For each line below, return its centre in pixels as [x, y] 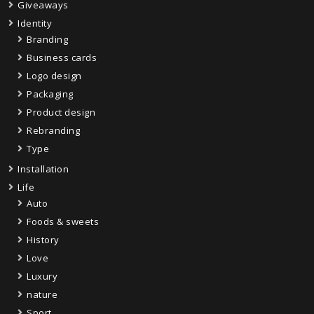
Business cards [62, 57]
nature [42, 294]
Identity [35, 23]
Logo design [54, 76]
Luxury [42, 276]
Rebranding [53, 130]
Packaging [50, 94]
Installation [43, 169]
